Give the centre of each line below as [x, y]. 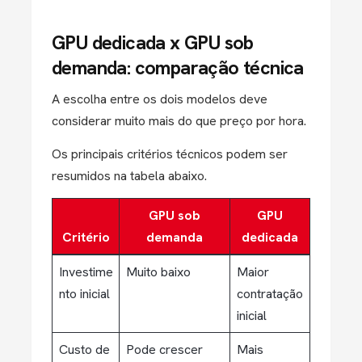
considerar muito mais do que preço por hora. [179, 121]
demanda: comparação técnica [178, 67]
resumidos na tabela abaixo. [129, 176]
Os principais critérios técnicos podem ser [170, 154]
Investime [86, 272]
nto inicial [84, 294]
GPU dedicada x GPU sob [153, 42]
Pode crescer [164, 349]
